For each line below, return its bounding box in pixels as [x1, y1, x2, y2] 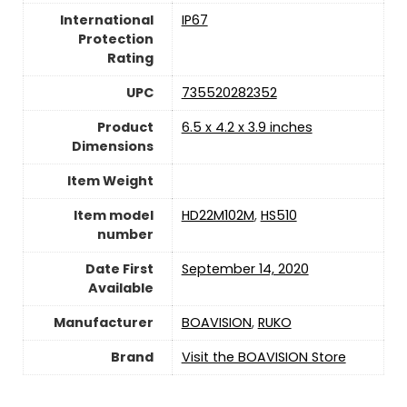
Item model [73, 205, 154, 224]
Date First [84, 259, 154, 278]
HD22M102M [181, 205, 254, 224]
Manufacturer [53, 313, 154, 332]
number [96, 224, 154, 243]
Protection [77, 29, 154, 48]
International [59, 10, 154, 29]
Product [96, 117, 154, 136]
